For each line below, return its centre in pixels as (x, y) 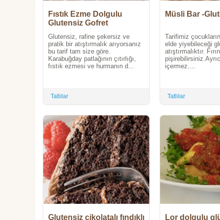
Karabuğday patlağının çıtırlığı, (92, 59)
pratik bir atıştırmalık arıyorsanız (95, 44)
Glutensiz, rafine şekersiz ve (89, 37)
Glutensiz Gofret (78, 23)
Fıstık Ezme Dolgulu (85, 14)
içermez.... (180, 66)
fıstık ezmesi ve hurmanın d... (91, 66)
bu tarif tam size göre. (79, 52)
